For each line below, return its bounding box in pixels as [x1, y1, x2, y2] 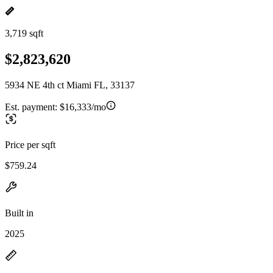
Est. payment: [5, 101, 60, 112]
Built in [5, 207, 34, 218]
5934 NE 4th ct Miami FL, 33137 [5, 79, 135, 90]
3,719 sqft [5, 28, 43, 38]
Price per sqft [5, 139, 55, 150]
